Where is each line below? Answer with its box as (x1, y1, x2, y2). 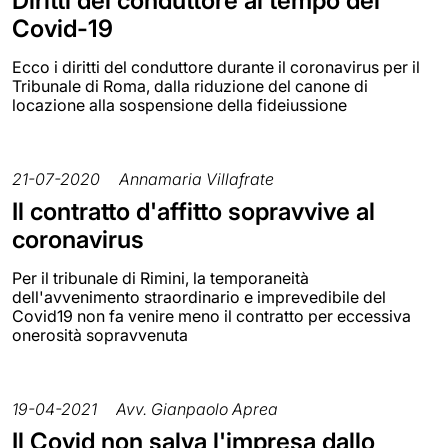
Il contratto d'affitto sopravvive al (12, 196, 375, 226)
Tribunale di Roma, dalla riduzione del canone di (12, 75, 368, 96)
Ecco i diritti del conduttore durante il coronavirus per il (12, 56, 420, 77)
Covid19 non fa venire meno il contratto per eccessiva (12, 305, 411, 326)
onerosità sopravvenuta (12, 324, 188, 345)
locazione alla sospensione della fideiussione (12, 94, 347, 115)
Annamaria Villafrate (119, 168, 274, 189)
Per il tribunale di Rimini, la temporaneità (12, 267, 309, 288)
